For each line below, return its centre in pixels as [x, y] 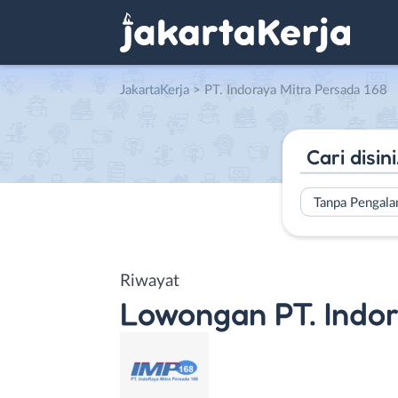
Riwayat [150, 281]
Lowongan [193, 313]
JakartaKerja [155, 90]
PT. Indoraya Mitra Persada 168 [296, 90]
